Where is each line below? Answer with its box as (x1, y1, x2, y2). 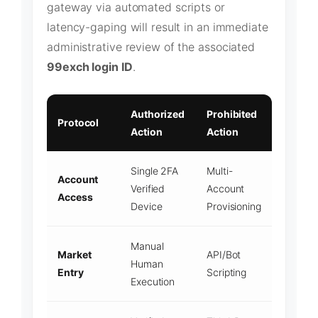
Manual (131, 240, 164, 253)
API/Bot (207, 248, 241, 261)
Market (57, 248, 92, 261)
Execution (131, 275, 175, 288)
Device (131, 200, 163, 213)
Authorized (131, 108, 185, 121)
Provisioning (207, 200, 261, 213)
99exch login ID (47, 60, 133, 75)
